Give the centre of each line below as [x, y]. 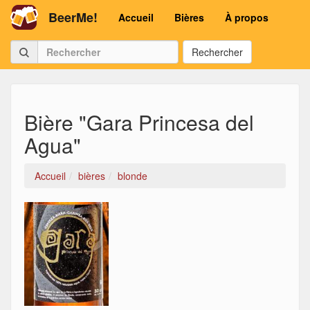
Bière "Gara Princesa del [139, 122]
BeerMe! [73, 17]
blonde [133, 176]
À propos [247, 17]
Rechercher [217, 52]
